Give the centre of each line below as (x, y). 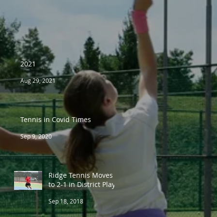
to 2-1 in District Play (82, 184)
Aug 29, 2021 (38, 80)
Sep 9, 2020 (36, 136)
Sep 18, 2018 (66, 201)
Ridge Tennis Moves (81, 175)
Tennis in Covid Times (56, 119)
